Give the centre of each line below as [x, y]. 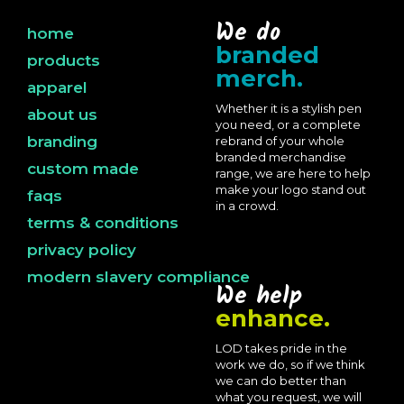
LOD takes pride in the [281, 348]
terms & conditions [103, 223]
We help [259, 297]
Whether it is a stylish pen [289, 108]
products [64, 60]
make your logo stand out [291, 189]
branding [62, 142]
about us [62, 115]
